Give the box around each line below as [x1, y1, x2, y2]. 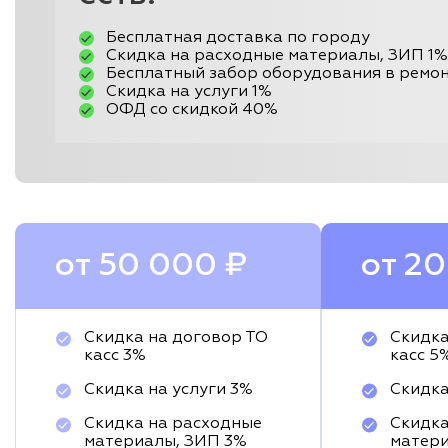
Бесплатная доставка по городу [106, 30, 370, 46]
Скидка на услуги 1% [106, 84, 272, 100]
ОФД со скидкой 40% [106, 102, 278, 118]
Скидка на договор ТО [84, 330, 268, 346]
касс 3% [84, 348, 146, 364]
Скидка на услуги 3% [84, 382, 253, 398]
